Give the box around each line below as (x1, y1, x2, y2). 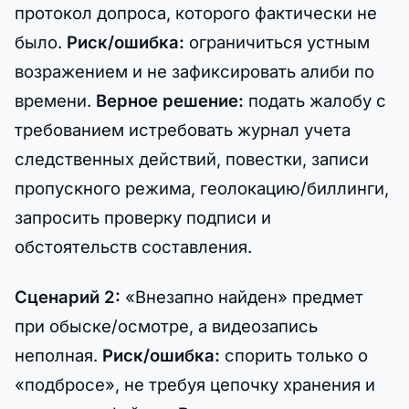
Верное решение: (96, 89, 244, 110)
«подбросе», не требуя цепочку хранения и (15, 373, 375, 394)
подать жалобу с (244, 89, 386, 110)
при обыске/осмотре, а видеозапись (15, 315, 318, 336)
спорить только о (220, 344, 368, 365)
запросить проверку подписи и (15, 206, 271, 227)
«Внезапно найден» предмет (121, 286, 363, 307)
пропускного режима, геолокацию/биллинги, (15, 177, 389, 198)
